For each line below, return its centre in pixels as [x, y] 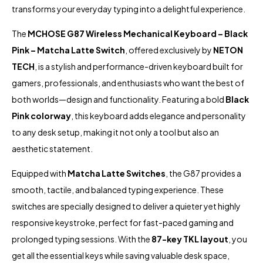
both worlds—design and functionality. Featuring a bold [119, 100]
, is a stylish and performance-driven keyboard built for [139, 67]
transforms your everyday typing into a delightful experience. [129, 9]
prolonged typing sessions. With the [82, 239]
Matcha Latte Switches [117, 173]
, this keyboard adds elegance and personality [159, 116]
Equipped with [40, 173]
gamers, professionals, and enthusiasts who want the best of [128, 83]
